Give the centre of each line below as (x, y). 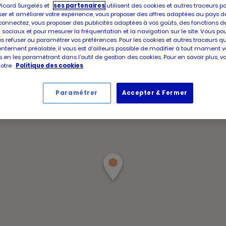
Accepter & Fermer (155, 93)
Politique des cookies (49, 65)
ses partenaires (79, 5)
